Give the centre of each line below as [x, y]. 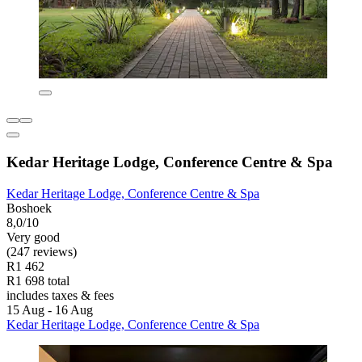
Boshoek [29, 208]
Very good [33, 237]
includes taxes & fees [60, 295]
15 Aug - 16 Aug [50, 309]
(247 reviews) [42, 251]
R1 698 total [38, 280]
